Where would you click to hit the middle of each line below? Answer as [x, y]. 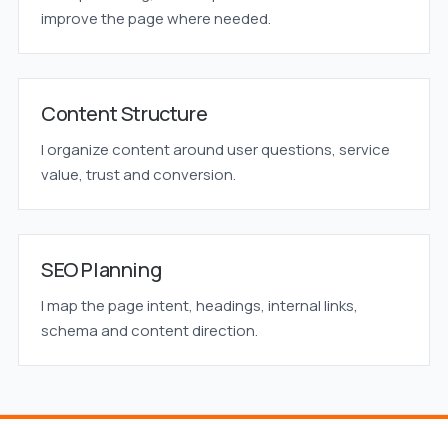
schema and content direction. [149, 330]
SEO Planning [101, 269]
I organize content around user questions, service [215, 149]
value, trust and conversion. [138, 174]
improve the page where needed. [155, 18]
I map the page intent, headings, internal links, [199, 305]
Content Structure [124, 113]
